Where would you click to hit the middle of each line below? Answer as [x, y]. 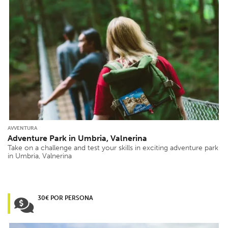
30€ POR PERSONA [65, 198]
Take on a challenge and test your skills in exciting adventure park [113, 148]
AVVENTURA [22, 128]
